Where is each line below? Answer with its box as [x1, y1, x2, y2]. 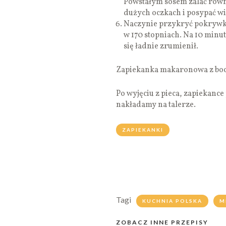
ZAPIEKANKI [122, 127, 163, 133]
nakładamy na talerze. [116, 99, 196, 111]
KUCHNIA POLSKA [142, 198, 202, 204]
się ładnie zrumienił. [124, 41, 198, 52]
